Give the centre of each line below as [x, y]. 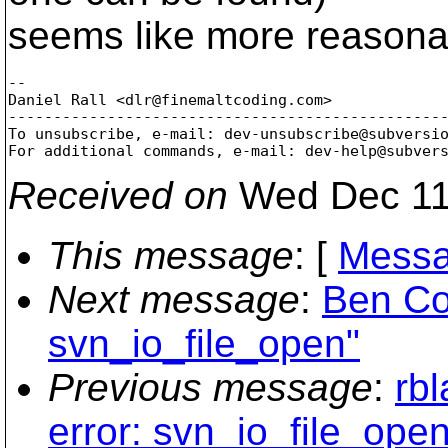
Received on [118, 195]
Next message [174, 299]
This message [171, 255]
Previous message [210, 387]
